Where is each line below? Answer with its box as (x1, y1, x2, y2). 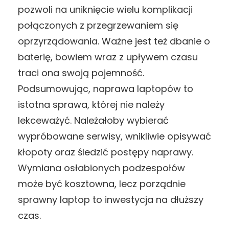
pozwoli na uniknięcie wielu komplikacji (18, 3, 193, 16)
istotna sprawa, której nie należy (18, 98, 165, 111)
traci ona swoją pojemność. (18, 66, 144, 79)
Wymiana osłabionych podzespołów (18, 161, 185, 174)
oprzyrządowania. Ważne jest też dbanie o (18, 34, 210, 48)
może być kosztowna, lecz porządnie (18, 177, 186, 190)
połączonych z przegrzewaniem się (18, 18, 178, 32)
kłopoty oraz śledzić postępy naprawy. (18, 145, 193, 158)
